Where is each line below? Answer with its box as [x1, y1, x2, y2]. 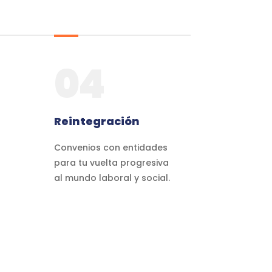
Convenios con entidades [54, 141, 168, 154]
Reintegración [54, 113, 140, 129]
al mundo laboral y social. [54, 171, 171, 184]
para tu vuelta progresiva [54, 156, 169, 169]
